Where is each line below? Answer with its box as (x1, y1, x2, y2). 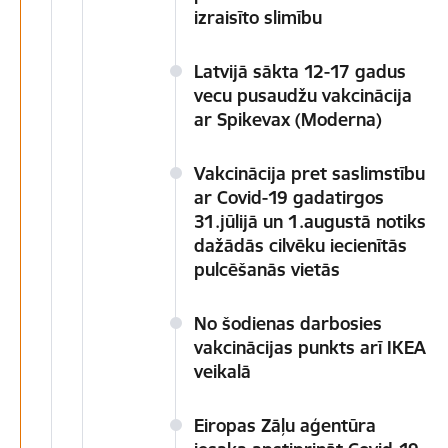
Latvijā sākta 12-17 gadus (194, 60, 406, 83)
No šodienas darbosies (194, 312, 382, 335)
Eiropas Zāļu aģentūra (194, 414, 376, 437)
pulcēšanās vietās (194, 258, 340, 281)
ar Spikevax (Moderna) (194, 108, 382, 131)
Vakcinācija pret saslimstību (194, 162, 425, 185)
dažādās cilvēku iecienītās (194, 234, 407, 257)
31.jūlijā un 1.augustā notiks (194, 210, 426, 233)
